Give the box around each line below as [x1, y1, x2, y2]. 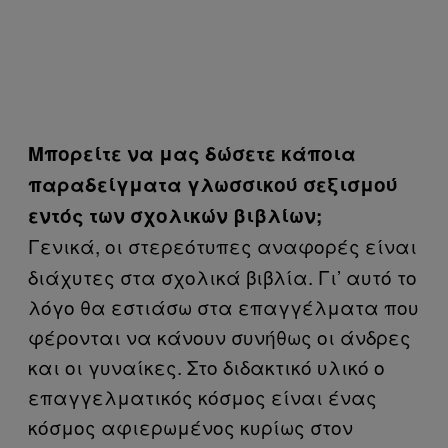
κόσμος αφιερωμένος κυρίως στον [28, 413, 353, 440]
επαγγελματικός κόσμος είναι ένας [28, 383, 377, 410]
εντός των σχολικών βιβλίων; [28, 202, 322, 229]
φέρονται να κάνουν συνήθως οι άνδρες [28, 323, 411, 350]
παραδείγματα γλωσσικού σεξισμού [28, 171, 398, 198]
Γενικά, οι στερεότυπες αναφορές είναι [28, 232, 417, 259]
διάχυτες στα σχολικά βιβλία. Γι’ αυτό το [28, 263, 417, 290]
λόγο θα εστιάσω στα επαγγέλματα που [28, 293, 419, 320]
